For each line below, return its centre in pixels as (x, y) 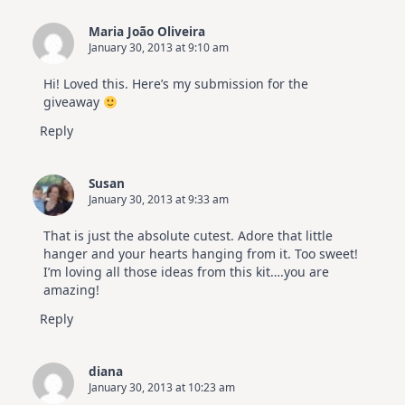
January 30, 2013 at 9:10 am (159, 48)
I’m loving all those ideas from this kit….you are (186, 272)
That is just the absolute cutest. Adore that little (188, 236)
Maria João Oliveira (147, 32)
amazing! (71, 290)
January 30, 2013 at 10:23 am (162, 388)
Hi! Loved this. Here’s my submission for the (176, 84)
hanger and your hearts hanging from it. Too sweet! (201, 254)
